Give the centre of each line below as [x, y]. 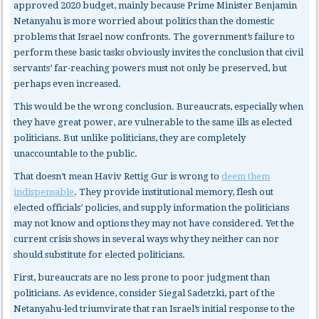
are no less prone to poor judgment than [181, 277]
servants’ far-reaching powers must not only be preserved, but [151, 68]
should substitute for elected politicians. [100, 254]
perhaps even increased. [68, 83]
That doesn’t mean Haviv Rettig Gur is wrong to [118, 176]
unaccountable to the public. [76, 153]
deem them [246, 176]
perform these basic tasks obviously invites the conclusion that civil [159, 52]
